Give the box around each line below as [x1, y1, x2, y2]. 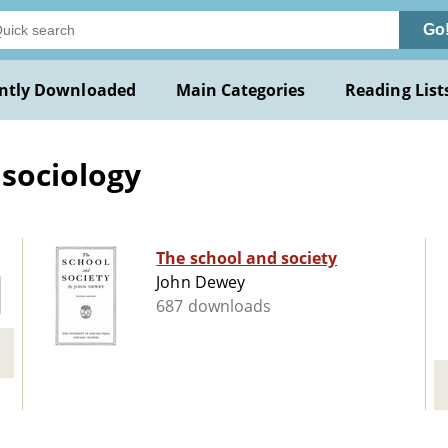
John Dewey [156, 271, 245, 294]
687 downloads [156, 295, 271, 318]
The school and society [156, 247, 338, 270]
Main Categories [175, 79, 306, 101]
